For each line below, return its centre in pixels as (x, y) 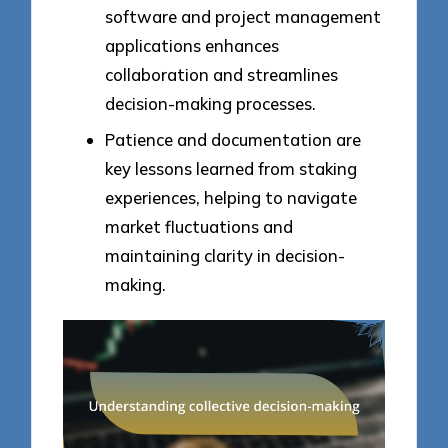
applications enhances (192, 46)
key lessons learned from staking (231, 168)
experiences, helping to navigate (231, 197)
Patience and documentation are (233, 139)
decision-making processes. (210, 104)
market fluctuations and (199, 226)
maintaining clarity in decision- (225, 255)
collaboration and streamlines (221, 75)
